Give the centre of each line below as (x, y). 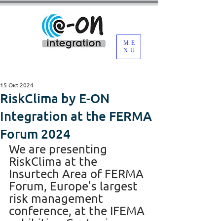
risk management (57, 198)
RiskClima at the (55, 161)
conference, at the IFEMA (78, 210)
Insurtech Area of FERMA (78, 173)
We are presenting (59, 149)
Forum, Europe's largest (75, 186)
